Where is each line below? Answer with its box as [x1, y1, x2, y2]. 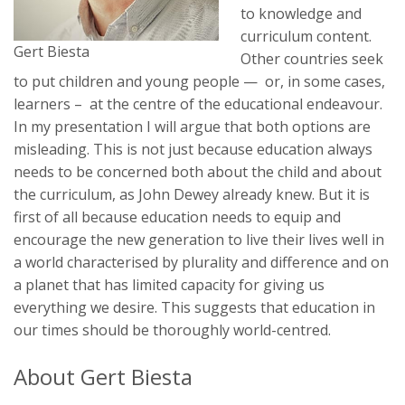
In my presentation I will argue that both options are [14, 116, 371, 137]
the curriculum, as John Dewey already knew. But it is [14, 184, 370, 204]
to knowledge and [240, 3, 362, 24]
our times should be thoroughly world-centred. [14, 319, 331, 340]
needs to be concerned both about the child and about [14, 161, 381, 182]
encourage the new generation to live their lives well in [14, 229, 384, 250]
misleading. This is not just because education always [14, 138, 372, 159]
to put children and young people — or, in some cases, [14, 71, 385, 91]
